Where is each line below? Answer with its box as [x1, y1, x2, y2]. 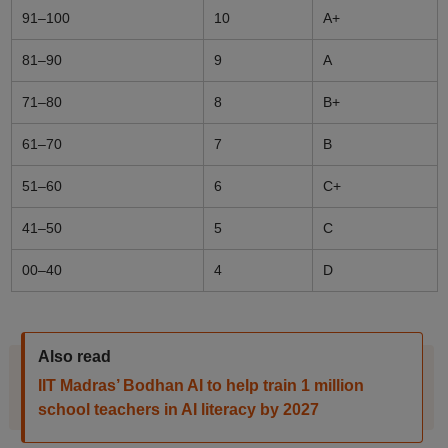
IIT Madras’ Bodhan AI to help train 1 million [37, 377, 364, 394]
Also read [37, 348, 111, 365]
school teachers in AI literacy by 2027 [37, 401, 319, 418]
